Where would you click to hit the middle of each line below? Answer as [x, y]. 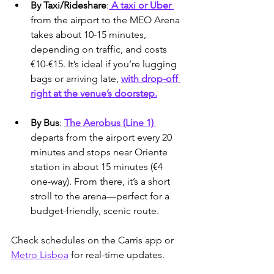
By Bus [45, 123]
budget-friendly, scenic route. [95, 211]
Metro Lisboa [40, 255]
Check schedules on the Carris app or [94, 240]
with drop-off [151, 79]
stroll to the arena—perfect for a [101, 196]
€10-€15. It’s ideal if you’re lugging [105, 64]
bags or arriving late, [76, 79]
